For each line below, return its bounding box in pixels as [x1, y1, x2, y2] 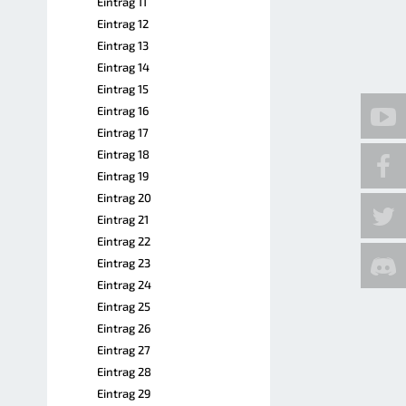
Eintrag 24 [97, 277, 151, 292]
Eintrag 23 [97, 256, 150, 270]
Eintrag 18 [97, 147, 150, 161]
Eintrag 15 [97, 82, 149, 96]
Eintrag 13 [97, 38, 149, 53]
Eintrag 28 [97, 364, 151, 379]
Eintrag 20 [97, 190, 151, 205]
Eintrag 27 [97, 343, 150, 357]
